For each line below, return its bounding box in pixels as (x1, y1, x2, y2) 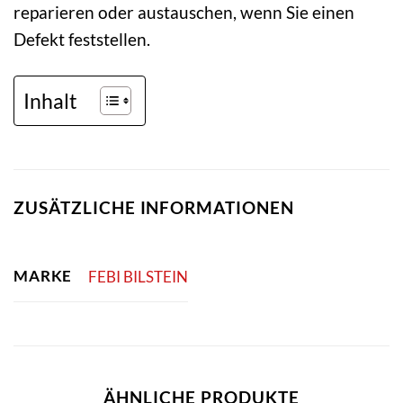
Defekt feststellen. (13, 28, 150, 49)
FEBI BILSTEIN (87, 266, 188, 286)
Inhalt (23, 87, 77, 113)
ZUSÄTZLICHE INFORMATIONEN (13, 196, 294, 218)
